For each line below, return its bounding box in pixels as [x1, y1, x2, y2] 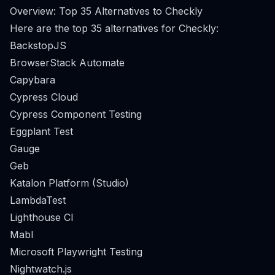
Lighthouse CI [10, 211, 74, 223]
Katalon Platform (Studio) [10, 177, 129, 189]
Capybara [10, 74, 55, 86]
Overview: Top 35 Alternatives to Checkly [10, 5, 203, 17]
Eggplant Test [10, 125, 73, 137]
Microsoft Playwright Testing [10, 246, 142, 258]
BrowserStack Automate [10, 56, 125, 69]
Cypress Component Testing [10, 108, 142, 120]
